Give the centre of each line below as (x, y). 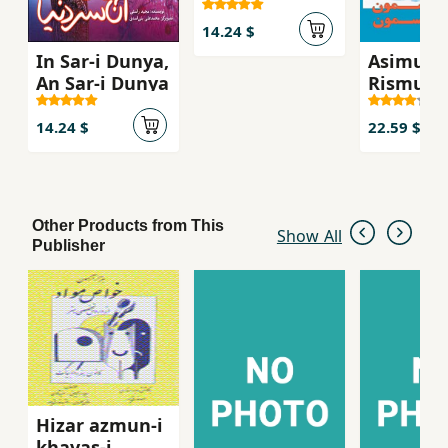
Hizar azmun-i (99, 424)
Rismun (402, 83)
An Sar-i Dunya (102, 83)
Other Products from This (128, 225)
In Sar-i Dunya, (102, 61)
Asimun (402, 61)
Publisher (68, 245)
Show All (309, 235)
